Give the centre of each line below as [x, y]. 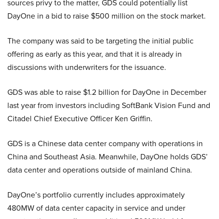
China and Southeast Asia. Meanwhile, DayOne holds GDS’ [108, 156]
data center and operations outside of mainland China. [100, 170]
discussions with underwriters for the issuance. [87, 67]
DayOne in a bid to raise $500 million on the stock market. [107, 16]
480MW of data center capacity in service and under [96, 208]
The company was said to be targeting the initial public [100, 41]
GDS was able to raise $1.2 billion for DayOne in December [107, 92]
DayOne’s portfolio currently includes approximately [96, 195]
